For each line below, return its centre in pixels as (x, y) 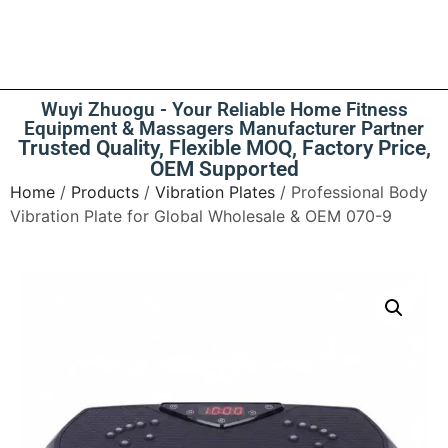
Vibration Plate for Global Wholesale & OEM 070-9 (201, 215)
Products (105, 191)
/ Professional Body (351, 191)
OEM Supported (224, 168)
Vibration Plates (215, 191)
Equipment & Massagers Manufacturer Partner (224, 128)
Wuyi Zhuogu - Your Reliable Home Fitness (224, 109)
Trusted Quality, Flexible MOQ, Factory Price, (224, 147)
